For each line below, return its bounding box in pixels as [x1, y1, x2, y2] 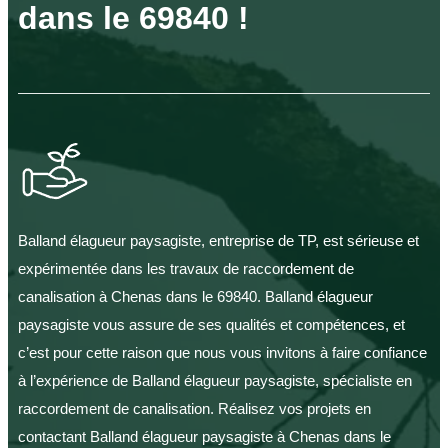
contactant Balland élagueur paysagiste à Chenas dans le [18, 428, 391, 446]
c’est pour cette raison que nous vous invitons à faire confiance [18, 344, 427, 362]
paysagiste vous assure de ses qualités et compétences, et [18, 316, 405, 334]
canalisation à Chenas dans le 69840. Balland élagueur [18, 288, 373, 306]
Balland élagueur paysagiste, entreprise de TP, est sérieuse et [18, 232, 419, 250]
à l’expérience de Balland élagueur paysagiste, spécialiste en [18, 372, 412, 390]
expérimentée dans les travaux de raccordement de [18, 260, 354, 278]
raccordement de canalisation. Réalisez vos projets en [18, 400, 371, 418]
